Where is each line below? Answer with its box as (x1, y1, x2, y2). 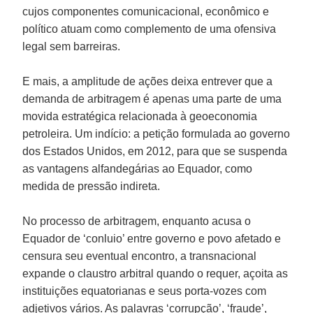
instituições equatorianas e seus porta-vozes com (22, 284, 267, 297)
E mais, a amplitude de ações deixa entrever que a (22, 75, 273, 87)
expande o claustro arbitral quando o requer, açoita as (22, 267, 289, 279)
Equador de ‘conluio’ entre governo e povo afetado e (22, 232, 282, 245)
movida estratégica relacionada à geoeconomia (22, 110, 258, 122)
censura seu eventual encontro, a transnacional (22, 249, 257, 262)
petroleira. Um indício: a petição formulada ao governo (22, 127, 291, 140)
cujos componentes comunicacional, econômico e (22, 5, 270, 17)
